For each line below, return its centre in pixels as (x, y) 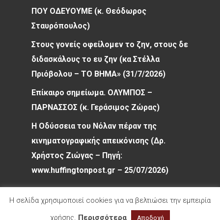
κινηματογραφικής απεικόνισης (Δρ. (98, 141)
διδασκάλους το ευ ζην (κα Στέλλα (96, 59)
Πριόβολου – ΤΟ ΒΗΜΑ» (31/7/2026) (98, 74)
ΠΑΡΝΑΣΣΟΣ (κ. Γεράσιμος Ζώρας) (96, 107)
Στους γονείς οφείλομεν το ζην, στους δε (110, 44)
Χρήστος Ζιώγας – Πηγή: (77, 155)
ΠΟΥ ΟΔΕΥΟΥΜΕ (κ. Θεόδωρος (89, 11)
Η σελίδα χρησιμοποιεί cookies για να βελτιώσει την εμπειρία (110, 200)
